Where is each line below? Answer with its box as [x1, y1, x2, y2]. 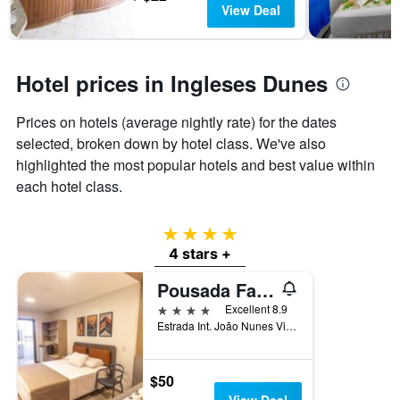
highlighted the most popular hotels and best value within [16, 154, 375, 176]
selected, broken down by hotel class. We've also [16, 133, 326, 154]
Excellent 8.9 [225, 301, 287, 317]
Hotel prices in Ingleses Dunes [16, 68, 328, 99]
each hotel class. [16, 176, 122, 197]
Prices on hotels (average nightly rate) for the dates [16, 112, 337, 133]
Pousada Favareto [256, 277, 274, 304]
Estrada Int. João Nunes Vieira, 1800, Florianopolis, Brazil [286, 318, 296, 334]
